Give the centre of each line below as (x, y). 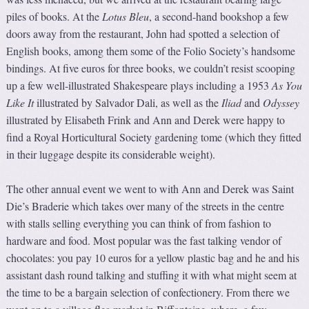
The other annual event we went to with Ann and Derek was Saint (150, 188)
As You (287, 85)
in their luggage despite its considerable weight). (111, 154)
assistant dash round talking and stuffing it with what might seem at (152, 275)
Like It (20, 102)
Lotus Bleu (126, 16)
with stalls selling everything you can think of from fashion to (139, 223)
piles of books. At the (54, 16)
